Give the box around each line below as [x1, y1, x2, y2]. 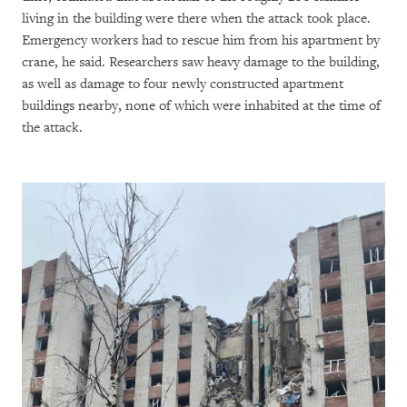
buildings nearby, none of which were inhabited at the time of [22, 97, 381, 115]
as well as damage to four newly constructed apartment [22, 75, 343, 94]
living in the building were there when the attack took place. [22, 10, 371, 28]
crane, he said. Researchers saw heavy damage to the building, [22, 54, 380, 72]
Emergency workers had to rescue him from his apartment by [22, 32, 380, 50]
